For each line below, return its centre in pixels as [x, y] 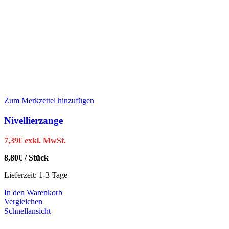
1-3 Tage [53, 175]
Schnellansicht [27, 211]
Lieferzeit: [21, 175]
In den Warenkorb [33, 192]
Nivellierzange [33, 120]
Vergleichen [23, 201]
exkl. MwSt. [45, 140]
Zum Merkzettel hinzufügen [49, 101]
